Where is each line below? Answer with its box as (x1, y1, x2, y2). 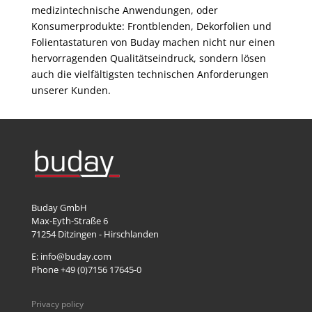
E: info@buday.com (31, 249, 111, 263)
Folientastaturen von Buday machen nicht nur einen (31, 35, 275, 49)
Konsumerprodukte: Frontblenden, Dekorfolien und (31, 19, 272, 33)
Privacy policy (31, 297, 84, 310)
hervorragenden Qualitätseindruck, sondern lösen (31, 51, 266, 65)
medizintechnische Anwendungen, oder (31, 3, 218, 17)
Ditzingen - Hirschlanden (57, 227, 159, 240)
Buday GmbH (31, 201, 87, 214)
